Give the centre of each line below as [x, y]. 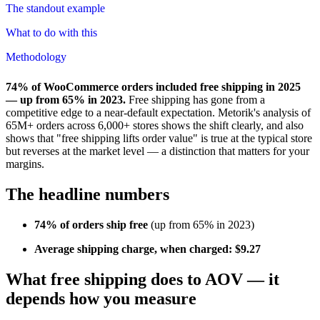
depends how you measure [101, 298]
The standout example [55, 8]
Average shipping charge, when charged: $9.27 [147, 249]
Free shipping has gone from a [195, 99]
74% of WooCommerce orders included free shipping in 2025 [153, 86]
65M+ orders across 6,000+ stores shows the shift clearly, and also [155, 125]
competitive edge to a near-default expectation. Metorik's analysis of [158, 112]
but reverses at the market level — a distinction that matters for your [157, 151]
